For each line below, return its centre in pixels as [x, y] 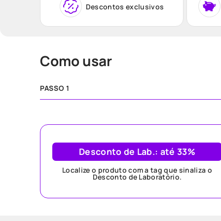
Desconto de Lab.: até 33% [137, 151]
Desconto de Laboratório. [137, 177]
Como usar [76, 61]
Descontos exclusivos [125, 6]
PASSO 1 [55, 88]
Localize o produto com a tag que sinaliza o [137, 170]
